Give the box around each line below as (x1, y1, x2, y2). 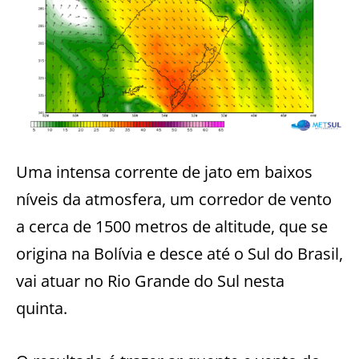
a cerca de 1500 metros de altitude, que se (16, 215, 328, 237)
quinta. (16, 296, 67, 319)
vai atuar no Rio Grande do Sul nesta (16, 269, 284, 292)
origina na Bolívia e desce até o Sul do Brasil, (16, 242, 343, 264)
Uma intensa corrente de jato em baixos (16, 160, 313, 183)
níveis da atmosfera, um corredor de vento (16, 188, 332, 210)
